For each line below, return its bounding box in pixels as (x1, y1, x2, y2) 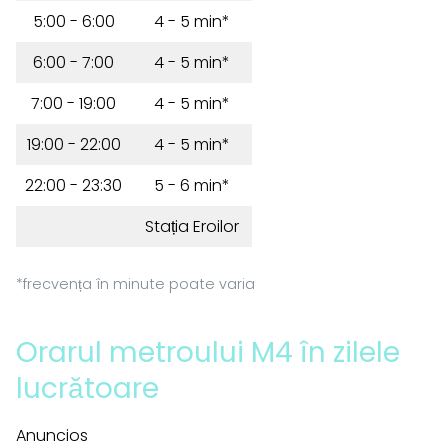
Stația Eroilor (144, 215, 239, 238)
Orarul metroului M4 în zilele (16, 333, 400, 372)
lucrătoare (16, 369, 159, 408)
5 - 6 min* (153, 174, 230, 197)
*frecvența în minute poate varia (16, 274, 255, 294)
